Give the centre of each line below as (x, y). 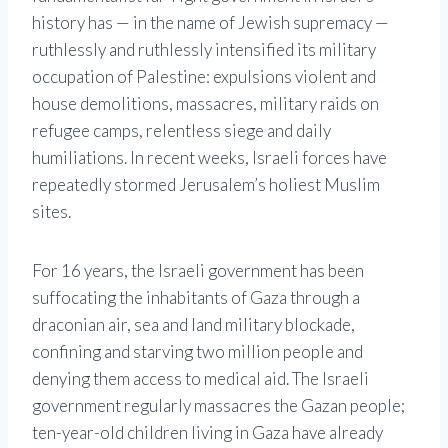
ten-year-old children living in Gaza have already (207, 433)
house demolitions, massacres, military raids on (205, 104)
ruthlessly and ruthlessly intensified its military (204, 50)
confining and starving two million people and (197, 352)
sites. (51, 212)
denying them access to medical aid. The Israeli (200, 379)
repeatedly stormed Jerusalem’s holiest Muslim (206, 185)
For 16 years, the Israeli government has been (198, 271)
